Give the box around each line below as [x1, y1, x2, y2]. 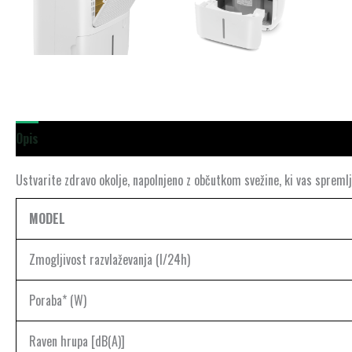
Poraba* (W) [29, 291, 86, 310]
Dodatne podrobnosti [54, 129, 166, 148]
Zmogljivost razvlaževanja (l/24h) [29, 250, 190, 269]
